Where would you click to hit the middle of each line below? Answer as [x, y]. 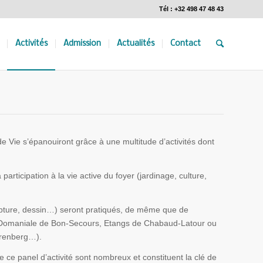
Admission [82, 44]
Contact [186, 44]
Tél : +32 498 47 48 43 [191, 9]
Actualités [136, 44]
